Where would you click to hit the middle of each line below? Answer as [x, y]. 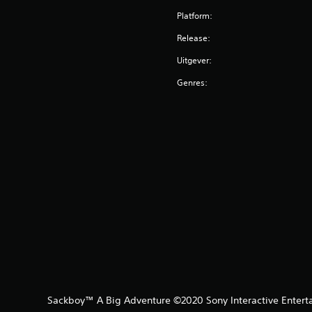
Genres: [193, 83]
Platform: [195, 16]
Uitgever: [195, 60]
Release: [194, 38]
